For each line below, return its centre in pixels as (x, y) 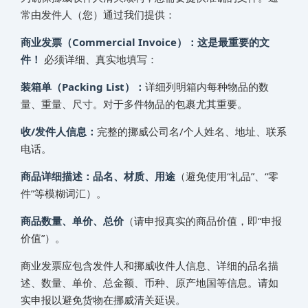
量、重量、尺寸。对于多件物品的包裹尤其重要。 (134, 103)
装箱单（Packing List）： (83, 86)
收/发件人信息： (59, 131)
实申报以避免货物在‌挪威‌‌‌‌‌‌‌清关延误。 (103, 299)
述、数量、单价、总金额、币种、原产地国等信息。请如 (150, 282)
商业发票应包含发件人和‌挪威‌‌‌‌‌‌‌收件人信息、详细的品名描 (150, 265)
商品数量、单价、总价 (72, 220)
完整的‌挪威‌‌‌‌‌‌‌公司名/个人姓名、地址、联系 (192, 131)
